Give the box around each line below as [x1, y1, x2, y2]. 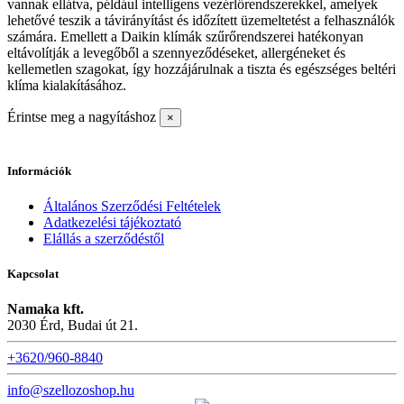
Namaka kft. [7, 301, 84, 317]
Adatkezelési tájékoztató [43, 214, 181, 230]
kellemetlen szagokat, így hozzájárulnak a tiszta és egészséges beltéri [7, 61, 396, 78]
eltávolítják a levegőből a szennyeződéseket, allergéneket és [7, 45, 345, 61]
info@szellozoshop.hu [7, 382, 134, 399]
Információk [7, 163, 71, 178]
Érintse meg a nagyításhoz [7, 109, 156, 125]
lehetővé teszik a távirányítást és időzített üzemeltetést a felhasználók [7, 13, 395, 29]
